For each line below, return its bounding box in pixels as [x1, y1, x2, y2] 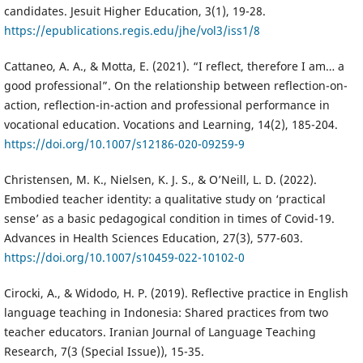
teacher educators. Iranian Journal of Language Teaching [3, 323, 316, 340]
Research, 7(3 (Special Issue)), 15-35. [3, 343, 204, 359]
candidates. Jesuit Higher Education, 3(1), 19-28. [3, 2, 266, 19]
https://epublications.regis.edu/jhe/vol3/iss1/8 [3, 22, 260, 38]
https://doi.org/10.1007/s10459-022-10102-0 [3, 249, 245, 265]
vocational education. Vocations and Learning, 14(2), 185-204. [3, 116, 338, 132]
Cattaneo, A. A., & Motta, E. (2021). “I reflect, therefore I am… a [3, 58, 344, 74]
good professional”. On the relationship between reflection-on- [3, 77, 348, 93]
